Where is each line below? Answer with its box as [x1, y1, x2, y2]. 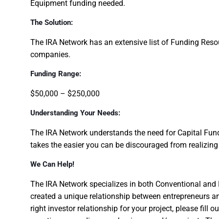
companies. [30, 50, 70, 59]
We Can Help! [30, 160, 74, 169]
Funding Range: [30, 69, 81, 78]
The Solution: [30, 18, 73, 27]
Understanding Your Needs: [30, 109, 120, 117]
